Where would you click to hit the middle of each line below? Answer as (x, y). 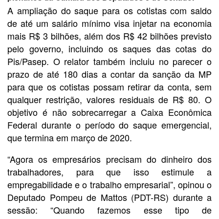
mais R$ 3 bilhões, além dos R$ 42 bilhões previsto (109, 36)
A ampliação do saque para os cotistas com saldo (109, 11)
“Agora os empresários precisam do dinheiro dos (109, 159)
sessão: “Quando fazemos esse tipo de (109, 210)
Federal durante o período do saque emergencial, (109, 125)
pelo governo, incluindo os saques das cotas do (109, 49)
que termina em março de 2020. (70, 138)
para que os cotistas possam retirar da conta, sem (109, 87)
